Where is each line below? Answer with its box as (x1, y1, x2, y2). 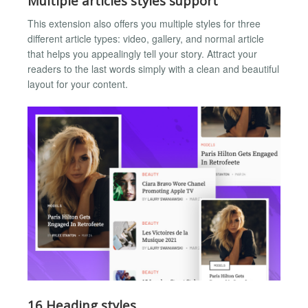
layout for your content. (27, 77, 128, 91)
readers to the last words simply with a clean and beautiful (27, 62, 279, 76)
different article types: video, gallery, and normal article (27, 32, 264, 46)
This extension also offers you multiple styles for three (27, 16, 261, 31)
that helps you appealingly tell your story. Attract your (27, 47, 257, 61)
